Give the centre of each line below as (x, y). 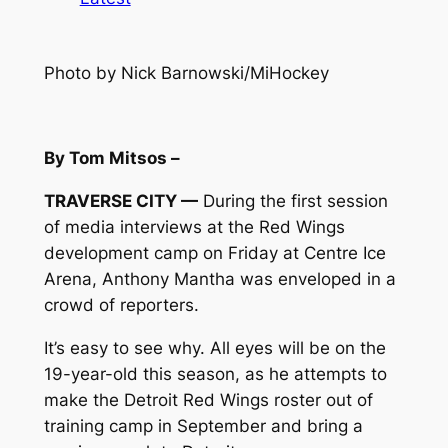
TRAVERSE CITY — (120, 200)
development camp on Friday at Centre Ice (214, 252)
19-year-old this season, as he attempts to (215, 373)
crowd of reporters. (121, 304)
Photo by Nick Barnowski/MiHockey (186, 72)
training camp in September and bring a (203, 425)
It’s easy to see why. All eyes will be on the (214, 347)
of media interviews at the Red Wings (194, 226)
